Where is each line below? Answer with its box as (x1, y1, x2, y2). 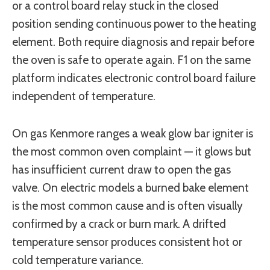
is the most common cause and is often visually (12, 199, 243, 213)
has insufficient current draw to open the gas (12, 163, 231, 177)
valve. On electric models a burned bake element (12, 181, 249, 195)
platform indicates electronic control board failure (12, 71, 256, 86)
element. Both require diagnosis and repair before (12, 35, 254, 49)
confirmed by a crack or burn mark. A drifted (12, 217, 226, 231)
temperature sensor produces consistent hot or (12, 235, 242, 250)
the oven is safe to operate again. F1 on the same (12, 53, 251, 67)
